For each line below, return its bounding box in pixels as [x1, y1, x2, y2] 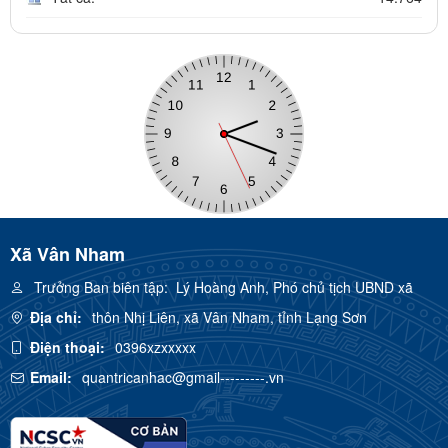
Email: [30, 366, 72, 387]
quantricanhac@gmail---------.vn [82, 366, 284, 387]
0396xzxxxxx [115, 336, 196, 357]
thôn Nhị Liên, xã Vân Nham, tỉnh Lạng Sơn [92, 306, 367, 327]
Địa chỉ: [30, 306, 82, 327]
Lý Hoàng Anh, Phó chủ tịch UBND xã [168, 276, 413, 297]
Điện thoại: [30, 336, 105, 357]
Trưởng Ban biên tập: [34, 276, 168, 297]
